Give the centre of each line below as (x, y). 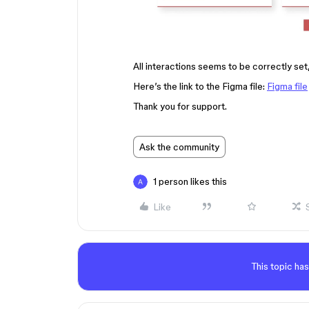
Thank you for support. (180, 106)
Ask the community (179, 147)
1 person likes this (190, 181)
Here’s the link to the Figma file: (200, 86)
